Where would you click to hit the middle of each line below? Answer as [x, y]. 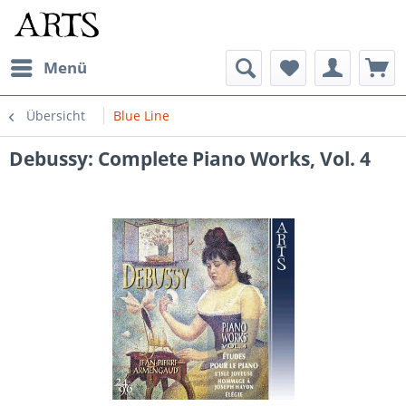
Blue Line [141, 116]
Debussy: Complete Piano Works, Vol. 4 [190, 159]
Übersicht [56, 116]
